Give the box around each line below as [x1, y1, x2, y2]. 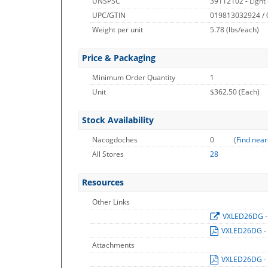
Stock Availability [82, 114, 154, 126]
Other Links [92, 197, 130, 207]
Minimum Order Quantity [92, 72, 175, 83]
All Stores [92, 149, 124, 159]
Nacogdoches [92, 135, 138, 145]
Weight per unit [92, 25, 143, 35]
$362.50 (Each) [210, 87, 260, 97]
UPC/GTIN [92, 10, 126, 20]
